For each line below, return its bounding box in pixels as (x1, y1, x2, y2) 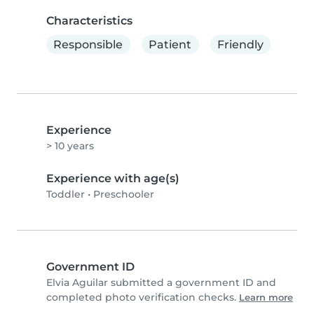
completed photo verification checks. (46, 291, 239, 304)
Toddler (46, 188, 85, 201)
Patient (149, 37, 192, 51)
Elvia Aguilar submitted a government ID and (46, 276, 276, 289)
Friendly (217, 37, 264, 51)
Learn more (239, 292, 293, 303)
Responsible (53, 37, 123, 51)
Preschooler (93, 188, 154, 201)
